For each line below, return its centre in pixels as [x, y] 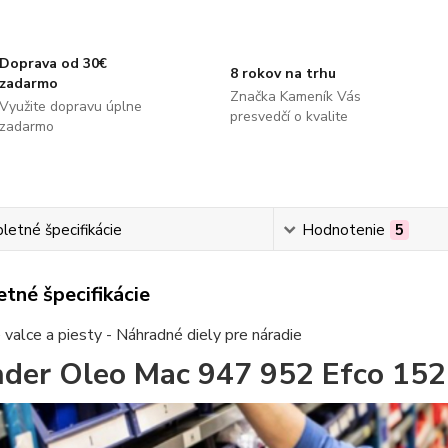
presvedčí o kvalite [288, 116]
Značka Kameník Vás [295, 96]
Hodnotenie [344, 230]
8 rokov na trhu [282, 73]
